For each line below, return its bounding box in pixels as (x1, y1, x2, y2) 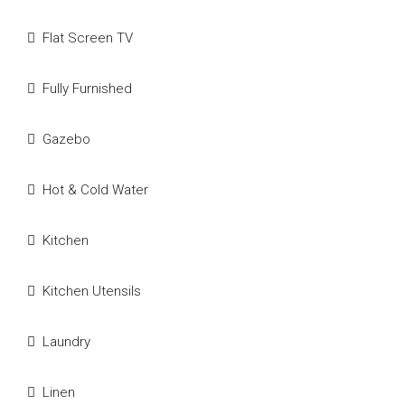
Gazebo (42, 130, 90, 147)
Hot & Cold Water (42, 181, 148, 198)
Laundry (42, 333, 90, 350)
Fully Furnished (42, 80, 132, 97)
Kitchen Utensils (42, 282, 141, 299)
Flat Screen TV (42, 29, 133, 46)
